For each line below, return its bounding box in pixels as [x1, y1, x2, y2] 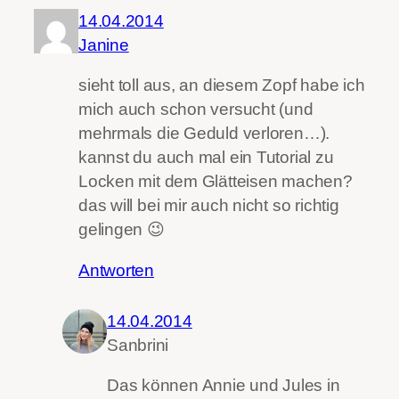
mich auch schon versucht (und [78, 100, 313, 119]
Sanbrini [107, 335, 169, 354]
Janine [78, 35, 129, 54]
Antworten [78, 260, 155, 280]
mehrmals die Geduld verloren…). [78, 124, 330, 143]
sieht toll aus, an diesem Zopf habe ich [78, 76, 365, 95]
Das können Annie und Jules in [107, 376, 340, 395]
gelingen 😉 [78, 220, 165, 240]
